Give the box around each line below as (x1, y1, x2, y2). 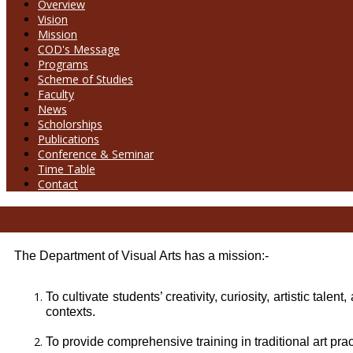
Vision (38, 11, 68, 27)
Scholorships (38, 116, 102, 132)
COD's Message (38, 41, 120, 57)
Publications (38, 131, 99, 147)
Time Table (38, 161, 95, 176)
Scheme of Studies (38, 71, 133, 87)
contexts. (46, 305, 95, 319)
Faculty (38, 86, 74, 102)
